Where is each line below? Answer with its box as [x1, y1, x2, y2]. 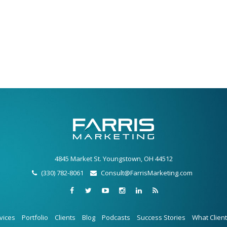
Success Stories [136, 212, 185, 222]
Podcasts [101, 212, 130, 222]
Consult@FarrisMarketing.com [101, 168, 193, 177]
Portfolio [21, 212, 48, 222]
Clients [54, 212, 75, 222]
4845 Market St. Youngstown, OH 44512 [54, 154, 173, 163]
